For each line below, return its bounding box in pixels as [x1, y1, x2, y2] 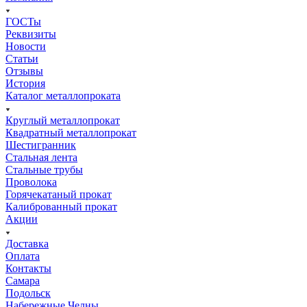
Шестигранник [5, 139, 76, 151]
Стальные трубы [5, 164, 83, 176]
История [5, 77, 45, 90]
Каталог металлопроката [5, 90, 121, 102]
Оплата [5, 250, 40, 262]
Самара [5, 275, 40, 287]
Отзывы [5, 65, 43, 77]
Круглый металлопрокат [5, 114, 120, 127]
